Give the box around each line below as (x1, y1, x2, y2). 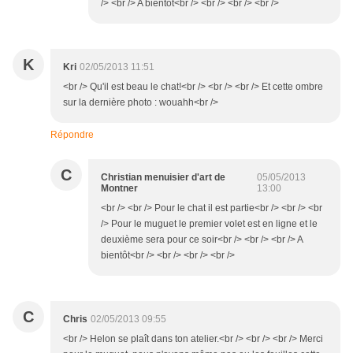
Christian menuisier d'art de (101, 172, 225, 184)
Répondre (50, 129, 94, 141)
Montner (101, 183, 138, 195)
